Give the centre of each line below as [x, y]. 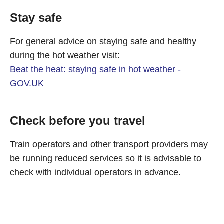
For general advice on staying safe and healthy [103, 41]
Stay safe [36, 18]
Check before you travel [78, 121]
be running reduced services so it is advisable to [106, 158]
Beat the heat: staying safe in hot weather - [95, 69]
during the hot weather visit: [65, 55]
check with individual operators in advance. [95, 172]
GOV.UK [27, 83]
